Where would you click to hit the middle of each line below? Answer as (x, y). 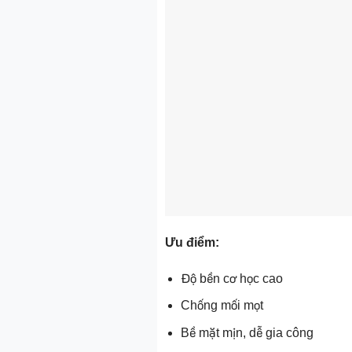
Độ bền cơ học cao (232, 278)
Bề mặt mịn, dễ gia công (247, 333)
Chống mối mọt (222, 306)
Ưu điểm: (192, 243)
